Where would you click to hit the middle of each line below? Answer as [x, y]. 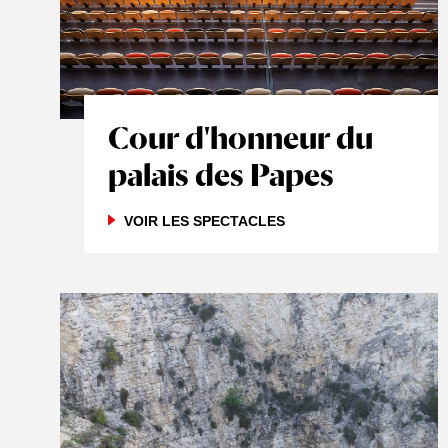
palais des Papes [221, 174]
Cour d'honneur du [240, 137]
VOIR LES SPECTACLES [204, 221]
